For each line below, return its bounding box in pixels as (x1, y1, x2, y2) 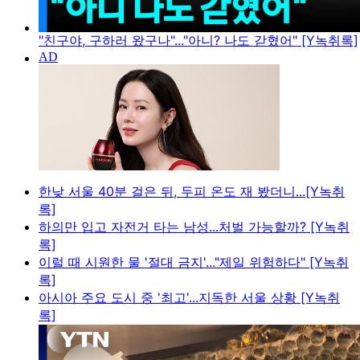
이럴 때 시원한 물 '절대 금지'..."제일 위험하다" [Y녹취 (39, 254, 349, 271)
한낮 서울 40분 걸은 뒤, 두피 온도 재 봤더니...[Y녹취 (39, 183, 345, 200)
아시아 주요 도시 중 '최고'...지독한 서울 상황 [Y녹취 (39, 289, 340, 306)
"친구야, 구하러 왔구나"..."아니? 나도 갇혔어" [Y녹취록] (39, 32, 358, 49)
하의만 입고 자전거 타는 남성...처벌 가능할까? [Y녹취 (39, 219, 350, 235)
